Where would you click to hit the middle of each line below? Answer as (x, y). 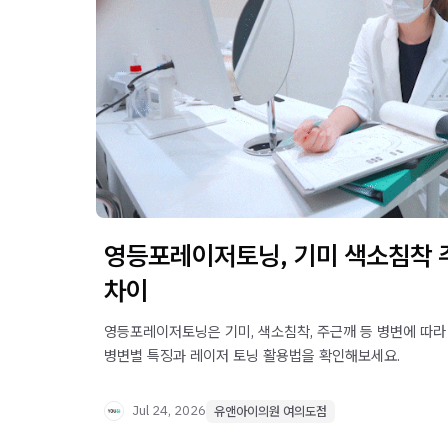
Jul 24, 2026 (169, 411)
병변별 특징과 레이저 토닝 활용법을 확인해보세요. (252, 355)
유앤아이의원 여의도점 (270, 411)
